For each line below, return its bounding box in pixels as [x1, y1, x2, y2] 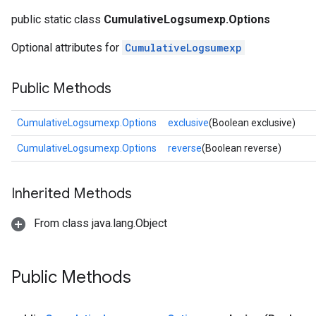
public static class [11, 12, 104, 26]
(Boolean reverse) [202, 142, 281, 154]
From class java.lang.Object [31, 216, 167, 230]
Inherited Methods [11, 184, 132, 202]
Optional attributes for [11, 40, 122, 54]
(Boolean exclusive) [209, 116, 296, 128]
